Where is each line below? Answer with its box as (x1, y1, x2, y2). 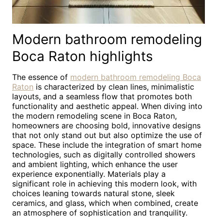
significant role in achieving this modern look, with (12, 179, 197, 188)
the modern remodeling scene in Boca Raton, (12, 111, 177, 121)
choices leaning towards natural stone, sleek (12, 188, 175, 198)
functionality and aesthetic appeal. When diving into (12, 101, 202, 111)
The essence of (12, 72, 70, 82)
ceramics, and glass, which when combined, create (12, 198, 198, 208)
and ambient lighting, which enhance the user (12, 159, 178, 169)
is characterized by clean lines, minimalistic (33, 82, 194, 92)
